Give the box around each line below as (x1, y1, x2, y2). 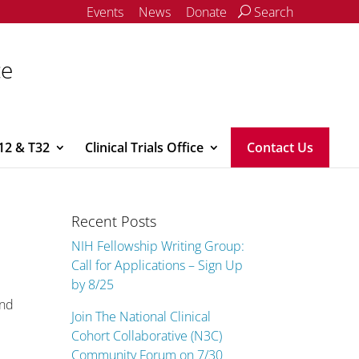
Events (87, 3, 123, 21)
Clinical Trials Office (85, 139, 204, 156)
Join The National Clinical (71, 308, 212, 325)
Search (251, 3, 293, 21)
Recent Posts (71, 212, 157, 231)
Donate (186, 3, 227, 21)
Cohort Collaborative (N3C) (71, 327, 223, 345)
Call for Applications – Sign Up (71, 256, 244, 274)
